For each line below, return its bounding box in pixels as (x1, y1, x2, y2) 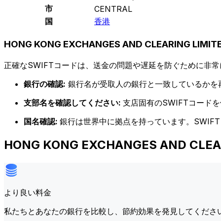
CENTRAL (94, 4, 132, 14)
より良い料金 (4, 187, 51, 197)
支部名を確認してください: (24, 97, 123, 108)
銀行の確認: (24, 78, 66, 89)
